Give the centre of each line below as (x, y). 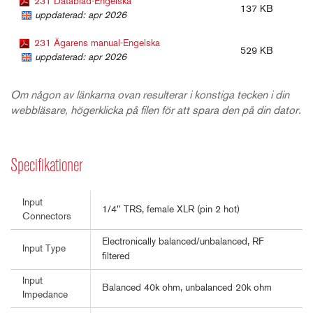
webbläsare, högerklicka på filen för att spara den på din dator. (156, 111)
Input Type (44, 249)
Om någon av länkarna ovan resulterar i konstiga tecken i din (150, 95)
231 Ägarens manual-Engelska (97, 43)
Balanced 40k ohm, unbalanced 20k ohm (187, 288)
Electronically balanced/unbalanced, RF (183, 242)
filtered (116, 256)
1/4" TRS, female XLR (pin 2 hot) (171, 210)
